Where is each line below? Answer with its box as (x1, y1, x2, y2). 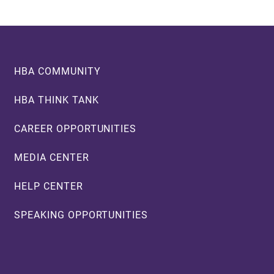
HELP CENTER (14, 179, 83, 193)
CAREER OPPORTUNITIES (14, 122, 137, 135)
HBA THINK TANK (14, 93, 99, 106)
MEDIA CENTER (14, 150, 89, 164)
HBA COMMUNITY (14, 64, 101, 78)
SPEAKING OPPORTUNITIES (14, 208, 149, 221)
